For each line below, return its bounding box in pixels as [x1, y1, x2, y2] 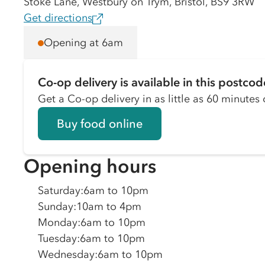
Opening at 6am [44, 35, 123, 49]
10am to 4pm [76, 200, 141, 213]
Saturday [38, 184, 80, 197]
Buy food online [57, 117, 143, 131]
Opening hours [24, 154, 156, 177]
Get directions [24, 11, 92, 24]
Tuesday [38, 232, 77, 245]
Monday [38, 216, 77, 229]
